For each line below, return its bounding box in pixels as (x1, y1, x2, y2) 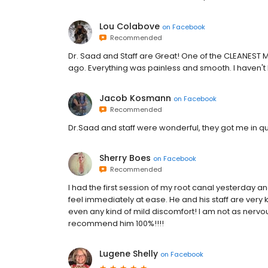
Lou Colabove (99, 20, 160, 33)
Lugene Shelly (99, 248, 158, 260)
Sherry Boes (99, 152, 151, 165)
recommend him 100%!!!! (68, 218, 164, 230)
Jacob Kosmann (99, 92, 171, 105)
